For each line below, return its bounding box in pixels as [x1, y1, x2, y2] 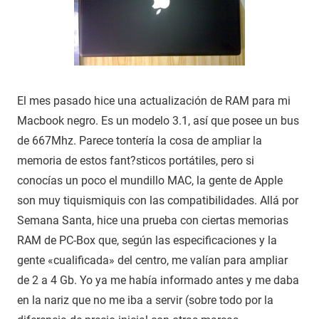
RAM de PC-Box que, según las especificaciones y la [17, 233, 277, 247]
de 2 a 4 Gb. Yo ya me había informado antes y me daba [17, 273, 299, 287]
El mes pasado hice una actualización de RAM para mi [17, 93, 291, 108]
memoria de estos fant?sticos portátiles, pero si [17, 153, 254, 167]
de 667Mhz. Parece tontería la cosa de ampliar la [17, 133, 262, 147]
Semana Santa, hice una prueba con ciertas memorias [17, 213, 288, 227]
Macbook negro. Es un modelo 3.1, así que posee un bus [17, 113, 299, 127]
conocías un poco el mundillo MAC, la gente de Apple [17, 173, 283, 187]
